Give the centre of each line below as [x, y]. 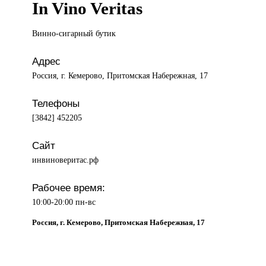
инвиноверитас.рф [66, 160]
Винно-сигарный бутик [74, 34]
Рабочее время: [69, 188]
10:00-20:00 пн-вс [64, 202]
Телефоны [56, 104]
